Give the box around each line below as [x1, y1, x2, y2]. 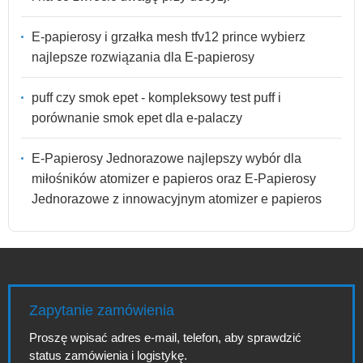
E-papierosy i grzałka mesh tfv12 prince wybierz [32, 29, 305, 44]
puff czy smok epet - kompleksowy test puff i [32, 90, 281, 105]
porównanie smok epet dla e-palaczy [32, 110, 242, 125]
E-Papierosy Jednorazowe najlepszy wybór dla [32, 151, 301, 165]
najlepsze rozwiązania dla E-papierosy [32, 49, 254, 64]
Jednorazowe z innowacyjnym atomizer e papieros [32, 191, 322, 206]
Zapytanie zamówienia [29, 302, 174, 318]
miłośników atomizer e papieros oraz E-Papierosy [32, 171, 316, 186]
